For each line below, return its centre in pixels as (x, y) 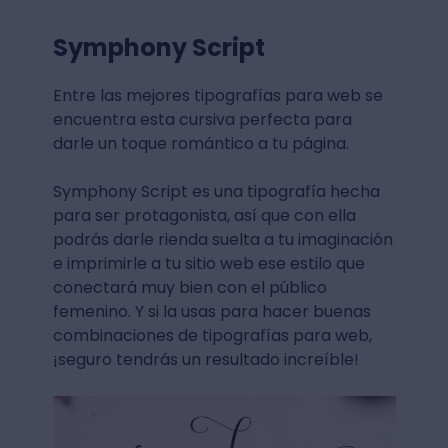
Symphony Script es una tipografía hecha (216, 192)
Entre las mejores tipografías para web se (217, 96)
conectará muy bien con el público (189, 288)
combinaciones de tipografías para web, (212, 336)
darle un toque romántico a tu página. (200, 144)
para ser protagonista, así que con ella (204, 216)
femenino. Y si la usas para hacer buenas (211, 312)
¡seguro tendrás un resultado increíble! (205, 360)
